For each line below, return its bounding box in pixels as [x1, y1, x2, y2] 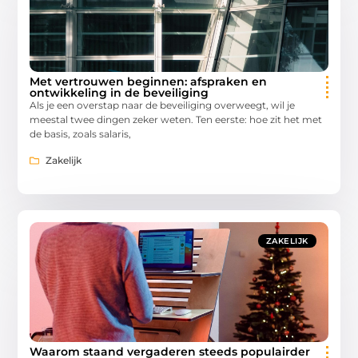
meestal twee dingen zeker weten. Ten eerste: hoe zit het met [30, 113, 323, 126]
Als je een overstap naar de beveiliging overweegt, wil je [30, 99, 296, 112]
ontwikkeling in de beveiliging [30, 86, 209, 101]
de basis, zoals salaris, [30, 128, 132, 141]
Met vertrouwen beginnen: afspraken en [30, 74, 268, 89]
